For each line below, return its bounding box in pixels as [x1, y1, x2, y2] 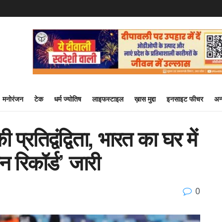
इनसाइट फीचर [166, 94, 203, 104]
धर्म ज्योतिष [54, 94, 81, 104]
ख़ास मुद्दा [134, 94, 156, 104]
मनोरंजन [2, 94, 23, 104]
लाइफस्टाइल [92, 94, 123, 104]
